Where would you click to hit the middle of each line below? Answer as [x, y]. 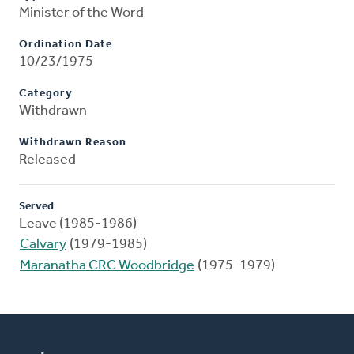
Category [46, 94]
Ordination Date [66, 45]
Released [47, 160]
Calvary [43, 245]
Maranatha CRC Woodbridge [107, 266]
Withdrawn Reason [73, 143]
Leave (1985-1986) [78, 224]
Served [36, 207]
